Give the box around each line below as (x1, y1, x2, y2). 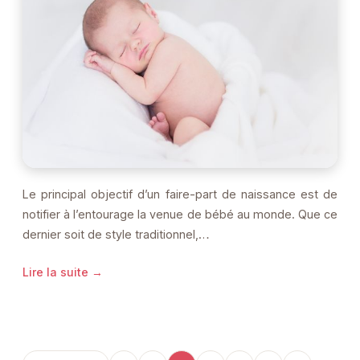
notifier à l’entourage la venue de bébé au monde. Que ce (22, 207, 337, 221)
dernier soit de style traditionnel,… (22, 227, 210, 241)
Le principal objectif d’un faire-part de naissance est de (22, 186, 337, 201)
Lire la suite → (22, 264, 103, 279)
